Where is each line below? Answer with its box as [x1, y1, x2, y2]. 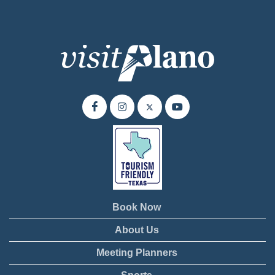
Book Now [112, 201, 161, 212]
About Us [114, 224, 159, 235]
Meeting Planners [96, 247, 177, 258]
